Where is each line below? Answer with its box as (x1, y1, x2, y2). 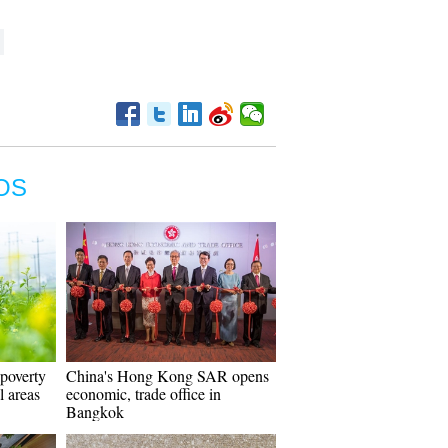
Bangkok (66, 401, 124, 422)
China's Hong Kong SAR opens (66, 365, 269, 386)
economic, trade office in (66, 383, 221, 404)
